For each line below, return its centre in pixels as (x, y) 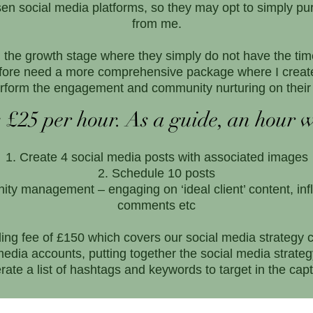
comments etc (156, 205)
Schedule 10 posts (163, 173)
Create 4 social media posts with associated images (163, 157)
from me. (156, 23)
